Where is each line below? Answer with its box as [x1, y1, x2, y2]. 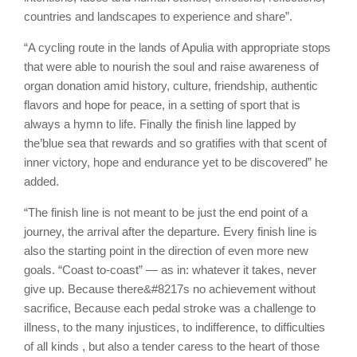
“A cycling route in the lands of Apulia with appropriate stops [24, 41, 331, 55]
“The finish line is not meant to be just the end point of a [24, 206, 308, 220]
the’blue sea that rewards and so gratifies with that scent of [24, 136, 327, 151]
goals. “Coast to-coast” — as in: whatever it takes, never [24, 263, 316, 277]
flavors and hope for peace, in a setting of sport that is [24, 98, 300, 112]
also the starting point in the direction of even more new [24, 244, 308, 258]
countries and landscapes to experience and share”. [24, 10, 292, 24]
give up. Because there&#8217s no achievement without [24, 282, 316, 296]
